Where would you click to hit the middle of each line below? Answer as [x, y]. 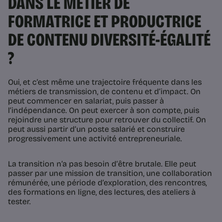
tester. [19, 202]
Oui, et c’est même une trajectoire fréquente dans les [105, 82]
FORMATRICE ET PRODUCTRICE [105, 22]
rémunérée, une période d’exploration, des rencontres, [107, 183]
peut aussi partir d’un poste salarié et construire [96, 129]
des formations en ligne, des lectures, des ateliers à [102, 192]
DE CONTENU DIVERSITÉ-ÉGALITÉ [109, 40]
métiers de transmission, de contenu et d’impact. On [104, 92]
